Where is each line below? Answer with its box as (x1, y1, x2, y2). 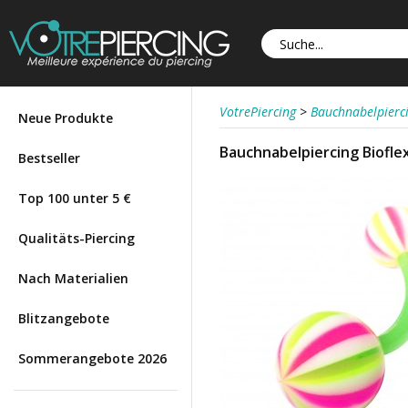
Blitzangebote (18, 310, 109, 327)
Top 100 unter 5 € (18, 189, 131, 207)
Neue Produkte (18, 109, 113, 127)
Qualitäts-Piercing (18, 229, 135, 247)
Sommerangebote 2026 (18, 350, 167, 367)
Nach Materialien (18, 270, 128, 287)
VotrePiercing (219, 103, 296, 120)
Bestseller (18, 149, 80, 167)
